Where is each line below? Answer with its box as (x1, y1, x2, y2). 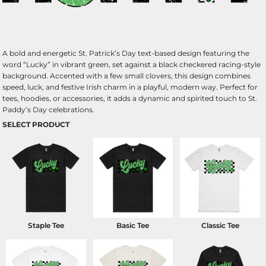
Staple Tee (27, 220, 64, 230)
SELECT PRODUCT (2, 120, 69, 129)
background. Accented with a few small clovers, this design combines (2, 71, 251, 80)
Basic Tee (116, 220, 150, 230)
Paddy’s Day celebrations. (2, 105, 94, 114)
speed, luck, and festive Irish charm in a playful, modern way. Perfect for (2, 83, 258, 91)
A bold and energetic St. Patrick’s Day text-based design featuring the (2, 49, 249, 58)
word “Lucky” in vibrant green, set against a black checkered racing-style (2, 60, 261, 69)
